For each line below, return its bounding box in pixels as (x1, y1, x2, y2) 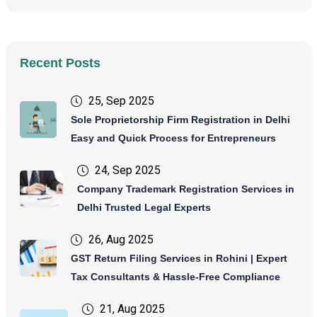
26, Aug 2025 (88, 233, 154, 247)
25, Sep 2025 (88, 94, 154, 108)
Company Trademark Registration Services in (76, 183, 294, 195)
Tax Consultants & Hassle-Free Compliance (70, 271, 280, 283)
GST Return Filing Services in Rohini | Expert (70, 253, 287, 265)
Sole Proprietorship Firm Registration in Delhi (70, 114, 290, 126)
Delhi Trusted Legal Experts (76, 202, 211, 214)
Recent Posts (19, 56, 100, 71)
